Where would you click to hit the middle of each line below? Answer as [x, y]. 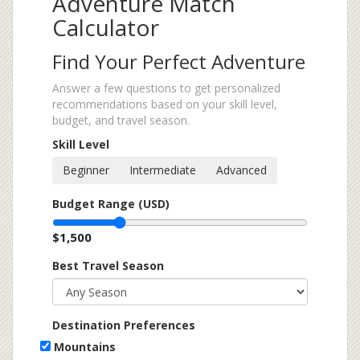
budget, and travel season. [121, 121]
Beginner [86, 170]
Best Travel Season [108, 266]
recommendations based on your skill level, [165, 104]
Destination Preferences [124, 325]
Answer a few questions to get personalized [166, 88]
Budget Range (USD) [111, 204]
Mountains [85, 347]
